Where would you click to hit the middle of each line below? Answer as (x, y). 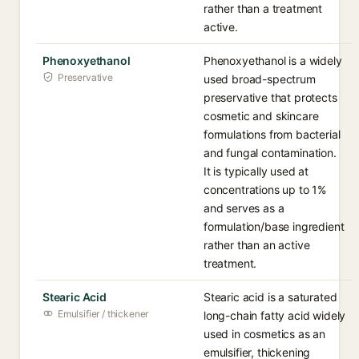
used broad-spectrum (260, 79)
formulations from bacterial (272, 134)
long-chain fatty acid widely (275, 315)
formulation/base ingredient (274, 226)
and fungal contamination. (270, 153)
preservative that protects (270, 97)
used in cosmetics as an (265, 334)
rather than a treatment (263, 8)
